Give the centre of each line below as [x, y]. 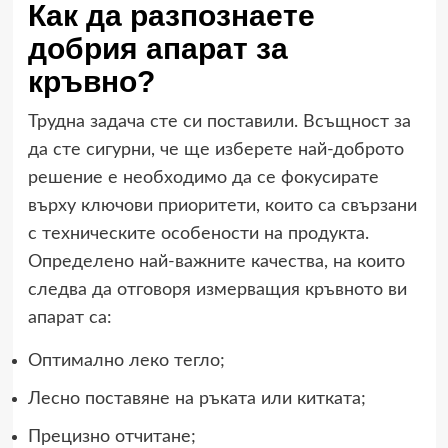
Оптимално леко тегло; [126, 360]
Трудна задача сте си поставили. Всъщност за [219, 121]
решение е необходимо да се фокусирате [203, 177]
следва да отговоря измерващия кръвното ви [217, 289]
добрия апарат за [157, 48]
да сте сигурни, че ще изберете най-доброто [215, 149]
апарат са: [69, 317]
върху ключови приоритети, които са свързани [222, 205]
